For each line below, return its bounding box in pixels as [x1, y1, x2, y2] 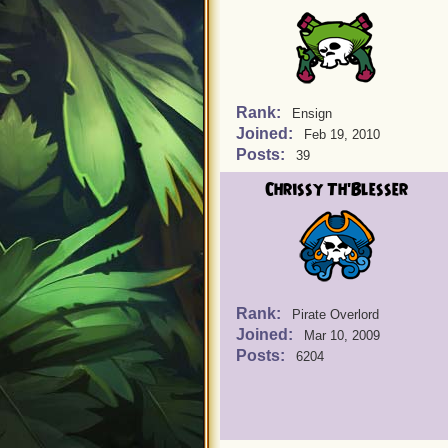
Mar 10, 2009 [304, 328, 380, 343]
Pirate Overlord [292, 307, 379, 322]
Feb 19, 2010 [304, 127, 380, 142]
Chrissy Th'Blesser [264, 178, 408, 202]
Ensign [292, 106, 332, 121]
